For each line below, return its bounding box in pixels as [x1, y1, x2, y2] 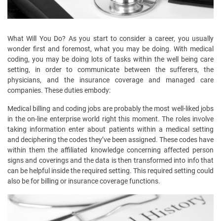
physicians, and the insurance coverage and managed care [7, 76, 214, 84]
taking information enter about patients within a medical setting [7, 125, 214, 134]
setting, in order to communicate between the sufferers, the [7, 66, 214, 74]
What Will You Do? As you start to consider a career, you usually [7, 35, 214, 43]
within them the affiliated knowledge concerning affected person [7, 146, 214, 154]
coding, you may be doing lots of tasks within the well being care [7, 55, 214, 64]
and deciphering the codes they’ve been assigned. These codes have [7, 136, 214, 144]
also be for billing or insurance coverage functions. [7, 177, 160, 185]
